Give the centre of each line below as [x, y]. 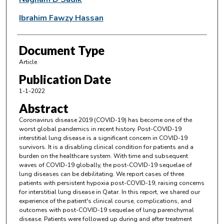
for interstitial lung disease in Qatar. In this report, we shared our [109, 192]
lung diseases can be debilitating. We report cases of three [101, 174]
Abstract [43, 108]
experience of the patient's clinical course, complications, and [105, 201]
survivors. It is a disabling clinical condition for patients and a [106, 147]
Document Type [61, 50]
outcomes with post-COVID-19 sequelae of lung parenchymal [106, 210]
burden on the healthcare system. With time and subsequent [103, 156]
